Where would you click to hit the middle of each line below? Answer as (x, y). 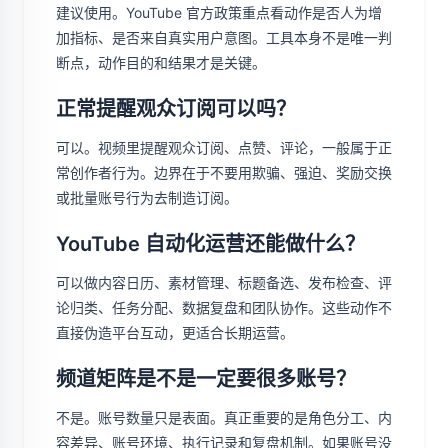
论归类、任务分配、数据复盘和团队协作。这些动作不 (224, 307)
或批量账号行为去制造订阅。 (147, 197)
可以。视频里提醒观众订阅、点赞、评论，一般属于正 (224, 147)
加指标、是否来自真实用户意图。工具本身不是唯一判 (224, 37)
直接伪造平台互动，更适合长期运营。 (175, 332)
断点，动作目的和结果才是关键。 (161, 62)
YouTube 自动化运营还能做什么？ (210, 244)
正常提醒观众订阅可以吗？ (176, 109)
